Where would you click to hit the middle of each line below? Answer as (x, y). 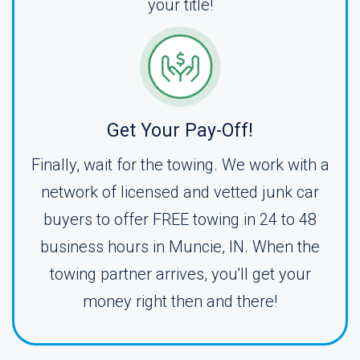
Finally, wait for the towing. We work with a (180, 165)
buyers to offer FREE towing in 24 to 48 (180, 219)
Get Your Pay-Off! (180, 131)
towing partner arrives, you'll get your (180, 274)
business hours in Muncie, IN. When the (180, 247)
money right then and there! (180, 301)
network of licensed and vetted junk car (180, 192)
